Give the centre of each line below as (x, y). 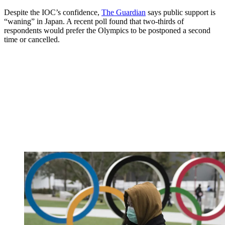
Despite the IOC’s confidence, (53, 13)
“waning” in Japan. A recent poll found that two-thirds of (94, 22)
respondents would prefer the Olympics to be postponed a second (107, 31)
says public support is (181, 13)
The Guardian (124, 13)
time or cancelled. (32, 40)
